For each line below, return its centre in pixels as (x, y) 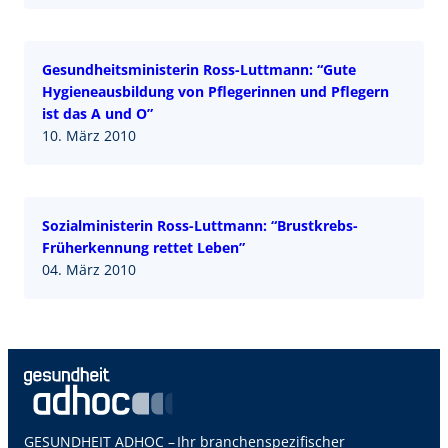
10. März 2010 (89, 135)
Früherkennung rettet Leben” (143, 247)
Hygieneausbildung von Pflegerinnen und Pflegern (215, 91)
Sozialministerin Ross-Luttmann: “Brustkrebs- (200, 225)
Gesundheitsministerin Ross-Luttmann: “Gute (199, 69)
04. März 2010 (89, 269)
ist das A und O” (97, 113)
